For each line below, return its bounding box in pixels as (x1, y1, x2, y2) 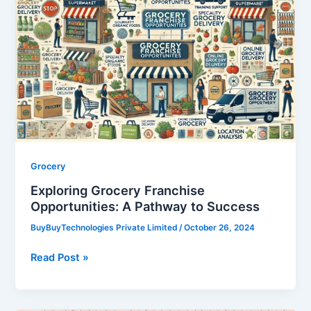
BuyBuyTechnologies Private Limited (31, 223, 180, 233)
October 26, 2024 (184, 223, 255, 233)
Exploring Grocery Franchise (31, 183, 205, 199)
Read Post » (31, 251, 90, 264)
